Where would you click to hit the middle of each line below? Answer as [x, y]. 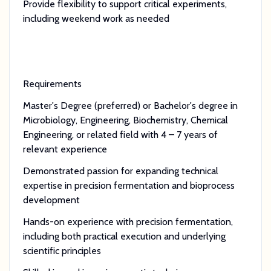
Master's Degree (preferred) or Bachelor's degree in [130, 105]
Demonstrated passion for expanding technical [120, 171]
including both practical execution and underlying [124, 236]
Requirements [52, 83]
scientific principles [62, 250]
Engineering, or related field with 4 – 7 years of [120, 134]
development [51, 200]
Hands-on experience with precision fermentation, [128, 221]
